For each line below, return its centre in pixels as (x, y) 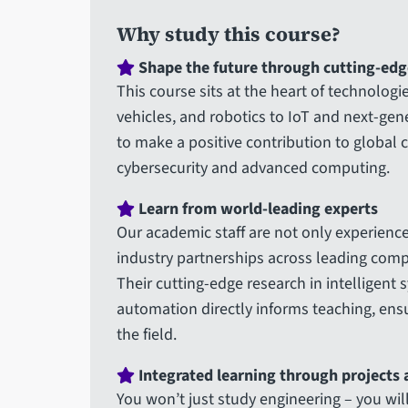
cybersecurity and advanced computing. (253, 168)
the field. (146, 335)
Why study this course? (228, 35)
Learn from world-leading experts (256, 209)
